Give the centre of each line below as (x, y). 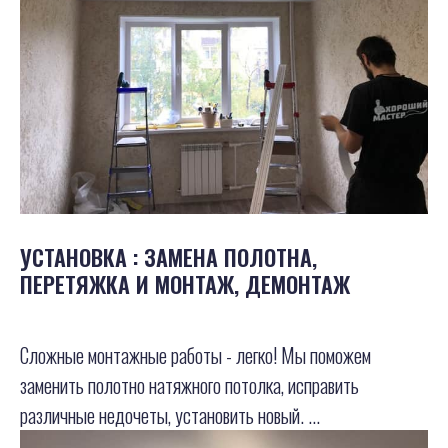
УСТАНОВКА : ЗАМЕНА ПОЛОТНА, (168, 257)
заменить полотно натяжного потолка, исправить (189, 385)
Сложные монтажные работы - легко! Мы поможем (195, 355)
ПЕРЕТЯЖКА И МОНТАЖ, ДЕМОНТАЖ (185, 284)
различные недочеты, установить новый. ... (170, 415)
